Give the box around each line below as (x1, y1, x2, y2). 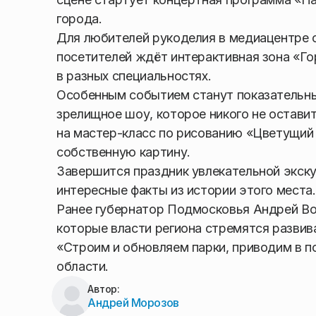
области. (56, 258, 109, 274)
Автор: (87, 282, 121, 295)
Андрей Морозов (87, 295, 179, 310)
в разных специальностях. (56, 68, 212, 83)
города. (56, 11, 102, 26)
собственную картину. (56, 144, 190, 159)
